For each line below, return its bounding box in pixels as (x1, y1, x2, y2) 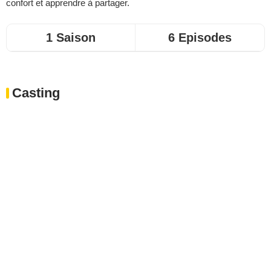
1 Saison (46, 31, 96, 44)
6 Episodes (168, 31, 232, 44)
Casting (12, 85, 60, 100)
